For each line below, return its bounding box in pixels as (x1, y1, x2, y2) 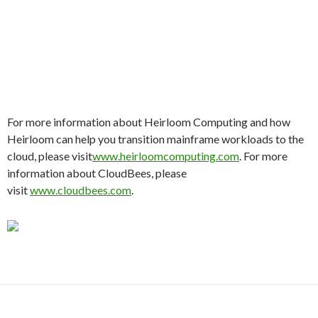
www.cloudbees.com (30, 183, 131, 197)
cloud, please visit (7, 149, 92, 163)
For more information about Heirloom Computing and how (7, 115, 290, 128)
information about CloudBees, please (7, 166, 187, 180)
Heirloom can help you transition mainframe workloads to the (7, 132, 304, 146)
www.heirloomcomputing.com (92, 149, 239, 163)
